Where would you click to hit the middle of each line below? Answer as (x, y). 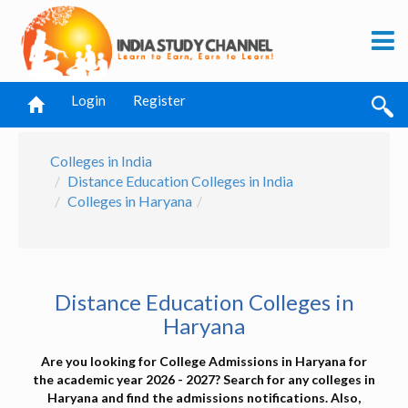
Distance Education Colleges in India (180, 181)
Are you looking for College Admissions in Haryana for (204, 362)
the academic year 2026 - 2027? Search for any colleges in (204, 380)
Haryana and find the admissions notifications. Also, (204, 398)
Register (159, 100)
